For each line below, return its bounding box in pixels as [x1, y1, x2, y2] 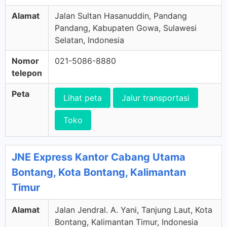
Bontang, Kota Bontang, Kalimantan [12, 166, 186, 178]
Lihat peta [63, 93, 102, 103]
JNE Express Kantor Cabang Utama [12, 151, 185, 163]
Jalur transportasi [122, 93, 190, 103]
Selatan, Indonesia [55, 35, 124, 45]
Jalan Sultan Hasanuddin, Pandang [55, 11, 187, 21]
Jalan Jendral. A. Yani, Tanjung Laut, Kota [55, 205, 212, 215]
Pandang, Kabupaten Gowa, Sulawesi [55, 23, 197, 33]
